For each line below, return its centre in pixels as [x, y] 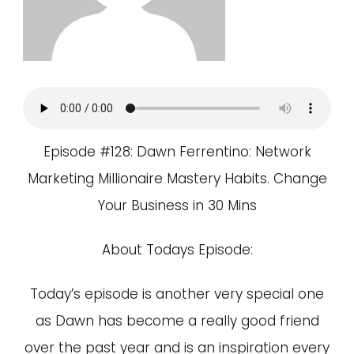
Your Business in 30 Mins [177, 205]
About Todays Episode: [177, 250]
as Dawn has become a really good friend [177, 321]
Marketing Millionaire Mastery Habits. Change [177, 179]
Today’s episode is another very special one [177, 294]
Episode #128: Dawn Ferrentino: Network [177, 152]
